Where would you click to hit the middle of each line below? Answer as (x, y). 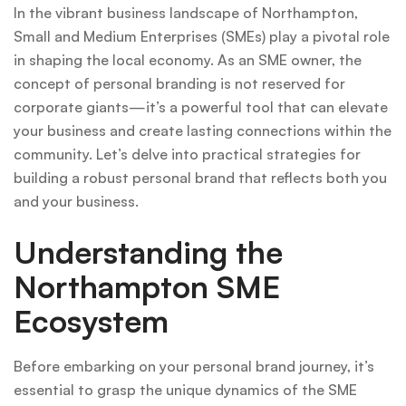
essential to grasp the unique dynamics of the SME (185, 389)
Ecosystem (91, 320)
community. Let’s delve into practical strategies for (187, 154)
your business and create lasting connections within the (203, 130)
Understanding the (148, 251)
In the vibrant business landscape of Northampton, (186, 12)
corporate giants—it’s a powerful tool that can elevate (201, 106)
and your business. (76, 201)
